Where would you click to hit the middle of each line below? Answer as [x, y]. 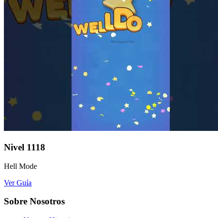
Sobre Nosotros [34, 201]
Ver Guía [18, 182]
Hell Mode [20, 166]
